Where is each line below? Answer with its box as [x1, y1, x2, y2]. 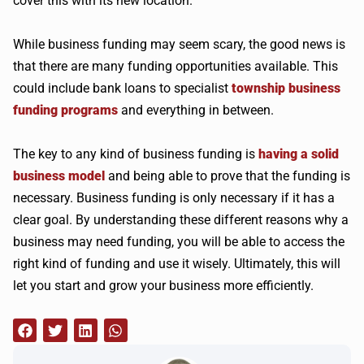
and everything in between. [118, 102, 274, 118]
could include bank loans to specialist [13, 80, 232, 96]
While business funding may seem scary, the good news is [13, 37, 345, 52]
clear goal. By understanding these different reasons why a [13, 212, 349, 227]
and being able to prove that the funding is [105, 168, 350, 184]
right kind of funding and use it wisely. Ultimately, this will [13, 256, 340, 271]
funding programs [13, 102, 118, 118]
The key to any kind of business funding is [13, 146, 258, 162]
